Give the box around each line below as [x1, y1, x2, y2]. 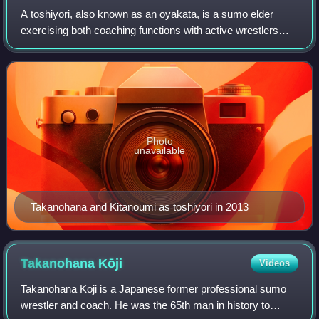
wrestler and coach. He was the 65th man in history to [21, 298, 271, 311]
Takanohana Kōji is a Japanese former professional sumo [21, 282, 287, 295]
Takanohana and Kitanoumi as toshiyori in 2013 [31, 200, 249, 213]
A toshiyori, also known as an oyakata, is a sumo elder [21, 7, 274, 20]
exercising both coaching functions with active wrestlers [21, 23, 279, 36]
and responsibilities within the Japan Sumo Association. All [21, 40, 292, 53]
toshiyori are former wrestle [21, 56, 148, 69]
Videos [258, 257, 290, 268]
